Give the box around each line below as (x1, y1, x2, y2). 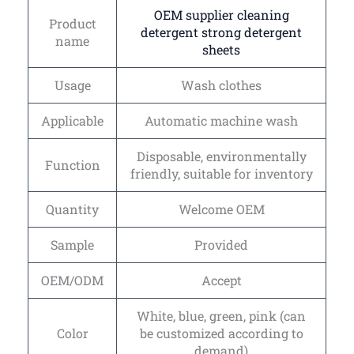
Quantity (46, 201, 99, 218)
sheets (202, 41, 240, 58)
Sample (51, 236, 94, 254)
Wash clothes (181, 77, 262, 94)
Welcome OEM (178, 201, 265, 218)
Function (44, 156, 100, 174)
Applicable (41, 112, 104, 130)
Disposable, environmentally (136, 148, 307, 165)
